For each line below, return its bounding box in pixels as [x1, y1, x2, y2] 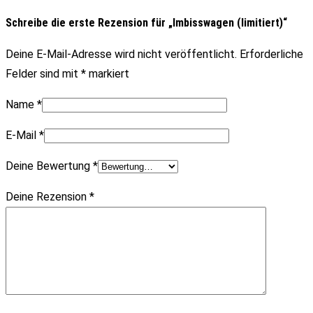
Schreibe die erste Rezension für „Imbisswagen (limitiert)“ [6, 16, 287, 30]
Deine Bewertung [6, 159, 93, 173]
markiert [86, 67, 129, 81]
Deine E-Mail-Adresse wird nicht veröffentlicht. [6, 48, 237, 61]
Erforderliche [240, 48, 303, 61]
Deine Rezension [6, 190, 89, 204]
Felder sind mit [6, 67, 81, 81]
